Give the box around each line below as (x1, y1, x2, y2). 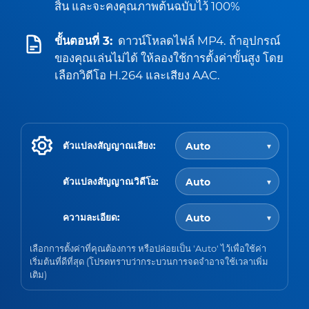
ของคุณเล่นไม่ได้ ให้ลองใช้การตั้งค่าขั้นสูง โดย (54, 51, 283, 65)
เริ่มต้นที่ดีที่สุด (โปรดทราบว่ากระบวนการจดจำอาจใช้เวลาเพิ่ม (30, 256, 268, 267)
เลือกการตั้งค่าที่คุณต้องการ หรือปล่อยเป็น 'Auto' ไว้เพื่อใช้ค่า (30, 243, 266, 254)
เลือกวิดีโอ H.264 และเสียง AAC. (54, 68, 220, 82)
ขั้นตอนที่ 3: (54, 34, 112, 48)
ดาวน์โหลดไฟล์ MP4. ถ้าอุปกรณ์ (118, 34, 281, 48)
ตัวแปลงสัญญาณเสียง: (63, 139, 156, 151)
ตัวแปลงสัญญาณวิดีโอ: (63, 175, 159, 187)
